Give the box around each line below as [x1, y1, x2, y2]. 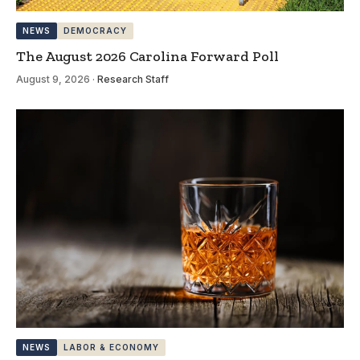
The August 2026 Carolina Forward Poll [16, 47, 279, 66]
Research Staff [97, 73, 169, 86]
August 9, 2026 [16, 73, 90, 86]
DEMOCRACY [63, 26, 127, 36]
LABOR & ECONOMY [63, 342, 159, 353]
